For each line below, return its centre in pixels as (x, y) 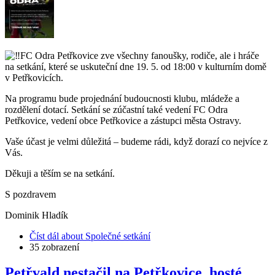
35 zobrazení (54, 247)
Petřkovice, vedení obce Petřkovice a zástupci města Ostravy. (123, 120)
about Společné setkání (105, 236)
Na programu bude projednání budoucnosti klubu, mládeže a (122, 98)
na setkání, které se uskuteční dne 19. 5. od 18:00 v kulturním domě (136, 66)
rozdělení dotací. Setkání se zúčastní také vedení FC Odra (116, 109)
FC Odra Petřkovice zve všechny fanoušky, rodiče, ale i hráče (140, 55)
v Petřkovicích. (34, 77)
